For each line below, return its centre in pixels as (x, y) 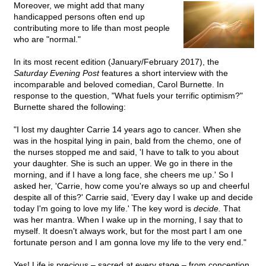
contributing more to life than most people (92, 28)
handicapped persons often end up (79, 17)
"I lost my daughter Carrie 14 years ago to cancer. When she (127, 130)
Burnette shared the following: (70, 107)
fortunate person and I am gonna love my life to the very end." (130, 243)
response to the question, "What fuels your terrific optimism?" (128, 96)
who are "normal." (47, 39)
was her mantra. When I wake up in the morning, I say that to (128, 220)
